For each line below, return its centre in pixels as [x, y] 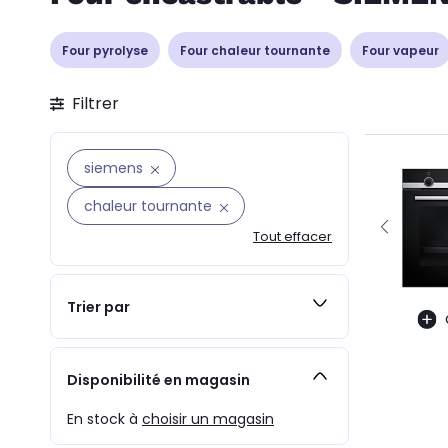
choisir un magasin [208, 419]
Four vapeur [400, 50]
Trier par [98, 306]
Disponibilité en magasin [158, 379]
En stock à [104, 419]
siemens [113, 168]
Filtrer [95, 103]
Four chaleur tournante [255, 50]
